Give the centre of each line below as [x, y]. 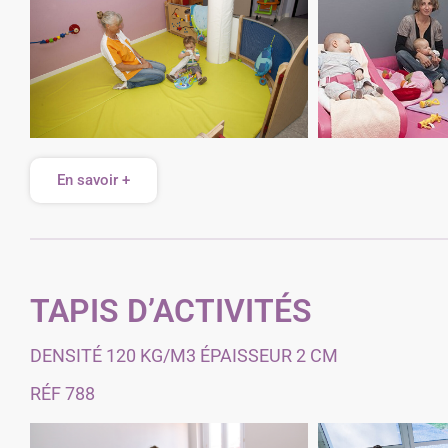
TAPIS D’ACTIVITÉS [171, 311]
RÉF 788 [62, 393]
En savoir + [93, 180]
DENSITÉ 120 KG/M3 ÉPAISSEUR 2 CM [184, 355]
